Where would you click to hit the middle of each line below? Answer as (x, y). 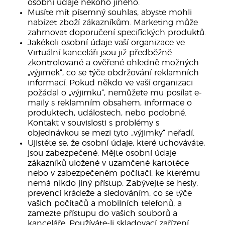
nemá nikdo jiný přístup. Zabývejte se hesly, (113, 183)
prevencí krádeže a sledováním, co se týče (110, 193)
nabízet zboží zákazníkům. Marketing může (113, 23)
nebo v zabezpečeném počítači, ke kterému (114, 173)
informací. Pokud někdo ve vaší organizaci (110, 83)
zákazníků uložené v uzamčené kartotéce (108, 163)
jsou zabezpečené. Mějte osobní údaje (102, 153)
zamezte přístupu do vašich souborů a (102, 213)
